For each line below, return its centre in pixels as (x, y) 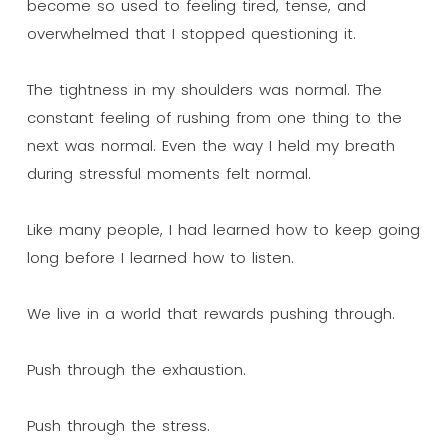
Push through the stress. (118, 425)
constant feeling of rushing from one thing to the (214, 117)
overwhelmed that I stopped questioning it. (191, 33)
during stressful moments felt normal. (168, 173)
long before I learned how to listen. (160, 257)
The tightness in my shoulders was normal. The (204, 89)
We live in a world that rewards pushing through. (210, 313)
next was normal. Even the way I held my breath (210, 145)
